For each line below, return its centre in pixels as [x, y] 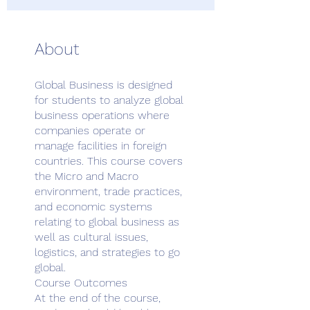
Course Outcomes [81, 282]
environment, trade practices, [108, 191]
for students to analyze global [109, 100]
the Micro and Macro [86, 176]
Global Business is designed [103, 84]
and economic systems [93, 206]
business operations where [102, 115]
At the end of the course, [98, 298]
